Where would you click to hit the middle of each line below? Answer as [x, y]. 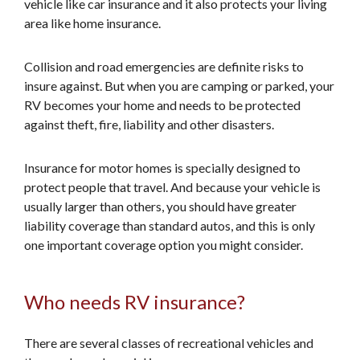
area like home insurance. [92, 23]
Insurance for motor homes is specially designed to [162, 168]
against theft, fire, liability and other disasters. [149, 124]
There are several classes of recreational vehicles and [169, 343]
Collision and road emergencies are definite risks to [164, 66]
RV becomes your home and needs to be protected [162, 105]
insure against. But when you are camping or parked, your [179, 86]
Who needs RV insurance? [135, 302]
